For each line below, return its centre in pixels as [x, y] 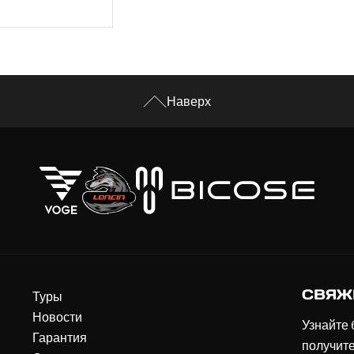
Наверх [189, 101]
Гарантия [60, 337]
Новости [57, 316]
